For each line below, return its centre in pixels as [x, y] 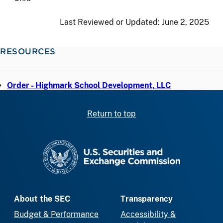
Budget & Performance [56, 215]
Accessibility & [148, 215]
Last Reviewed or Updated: [111, 22]
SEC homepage [140, 145]
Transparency [147, 199]
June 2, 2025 [185, 22]
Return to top [111, 113]
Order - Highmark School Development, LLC [89, 85]
